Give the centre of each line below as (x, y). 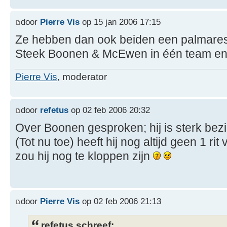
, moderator (82, 77)
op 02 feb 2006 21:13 (120, 201)
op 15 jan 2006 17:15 (120, 22)
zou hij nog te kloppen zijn (84, 156)
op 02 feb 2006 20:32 (109, 110)
